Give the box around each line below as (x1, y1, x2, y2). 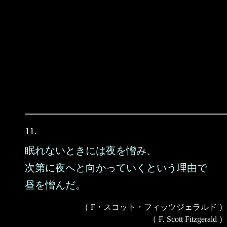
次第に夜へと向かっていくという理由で (25, 162, 207, 173)
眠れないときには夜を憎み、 (25, 145, 157, 156)
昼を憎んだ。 (25, 179, 86, 191)
